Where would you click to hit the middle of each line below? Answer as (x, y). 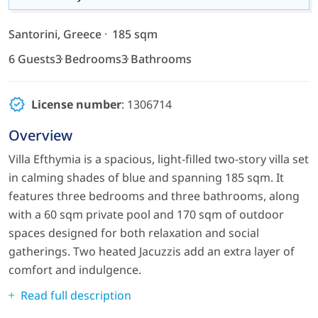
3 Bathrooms (157, 59)
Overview (40, 135)
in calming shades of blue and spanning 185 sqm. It (146, 177)
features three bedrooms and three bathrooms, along (154, 196)
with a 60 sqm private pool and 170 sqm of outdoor (146, 214)
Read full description (76, 295)
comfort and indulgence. (75, 270)
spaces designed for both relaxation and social (134, 233)
